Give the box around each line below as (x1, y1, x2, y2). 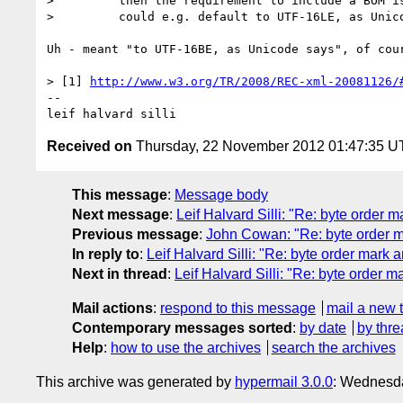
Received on (47, 138, 132, 154)
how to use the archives (111, 339, 261, 355)
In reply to (72, 246, 139, 262)
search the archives (271, 339, 396, 355)
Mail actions (72, 300, 153, 316)
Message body (175, 186, 268, 202)
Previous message (72, 226, 199, 242)
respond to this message (160, 300, 316, 316)
